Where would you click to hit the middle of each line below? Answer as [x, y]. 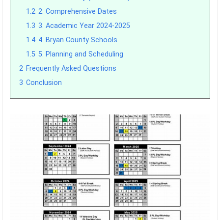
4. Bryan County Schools [78, 40]
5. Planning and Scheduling [81, 54]
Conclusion [44, 83]
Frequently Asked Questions [71, 69]
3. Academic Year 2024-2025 [84, 26]
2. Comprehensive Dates [78, 12]
